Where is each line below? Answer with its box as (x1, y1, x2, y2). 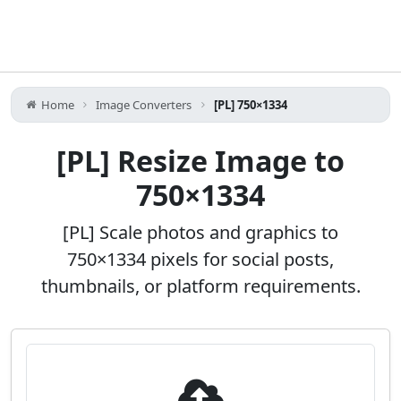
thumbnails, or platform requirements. (40, 274, 361, 298)
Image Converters (96, 97, 192, 113)
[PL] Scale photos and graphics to (63, 220, 338, 244)
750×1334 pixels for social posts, (67, 247, 334, 271)
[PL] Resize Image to (56, 141, 345, 180)
